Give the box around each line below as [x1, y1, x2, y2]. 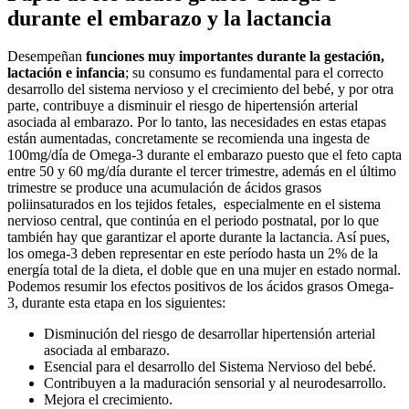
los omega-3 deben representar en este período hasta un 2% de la [7, 246, 378, 262]
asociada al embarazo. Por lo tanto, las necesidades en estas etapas [7, 114, 386, 131]
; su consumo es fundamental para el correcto [125, 65, 383, 81]
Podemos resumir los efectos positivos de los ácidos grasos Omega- [7, 278, 393, 295]
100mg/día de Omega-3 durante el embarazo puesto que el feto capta [7, 147, 402, 163]
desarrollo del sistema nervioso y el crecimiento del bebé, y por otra [7, 81, 393, 98]
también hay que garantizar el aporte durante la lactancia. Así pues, [7, 229, 390, 246]
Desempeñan [7, 48, 86, 65]
